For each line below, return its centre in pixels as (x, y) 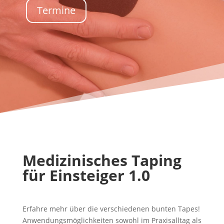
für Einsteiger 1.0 (86, 175)
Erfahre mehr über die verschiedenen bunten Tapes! (111, 209)
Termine (56, 10)
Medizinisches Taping (102, 160)
